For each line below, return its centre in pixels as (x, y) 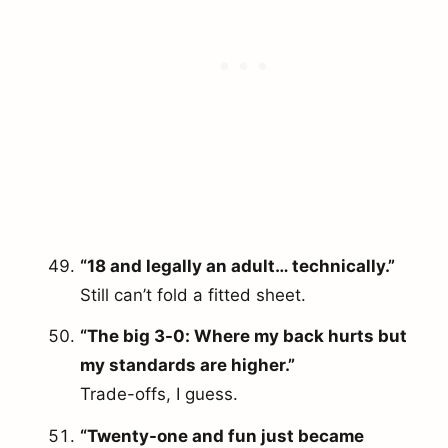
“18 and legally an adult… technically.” (237, 265)
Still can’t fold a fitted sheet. (193, 294)
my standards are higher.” (187, 365)
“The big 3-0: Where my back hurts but (243, 336)
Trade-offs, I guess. (159, 394)
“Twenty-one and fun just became (222, 435)
